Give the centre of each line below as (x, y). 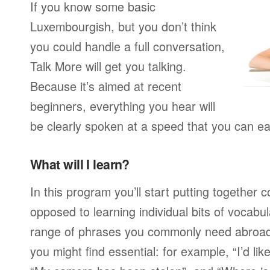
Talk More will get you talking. (108, 66)
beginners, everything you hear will (123, 106)
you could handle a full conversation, (127, 46)
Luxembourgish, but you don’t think (123, 26)
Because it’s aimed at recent (106, 86)
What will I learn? (80, 164)
